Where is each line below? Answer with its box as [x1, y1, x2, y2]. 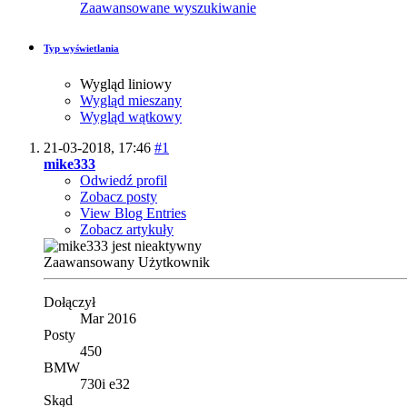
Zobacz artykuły [80, 221, 174, 237]
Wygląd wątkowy [80, 108, 182, 124]
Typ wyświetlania [44, 42, 119, 54]
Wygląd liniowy [80, 75, 172, 92]
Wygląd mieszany [80, 92, 182, 108]
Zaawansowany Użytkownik [44, 253, 213, 270]
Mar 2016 [80, 310, 136, 326]
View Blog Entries [80, 204, 186, 221]
